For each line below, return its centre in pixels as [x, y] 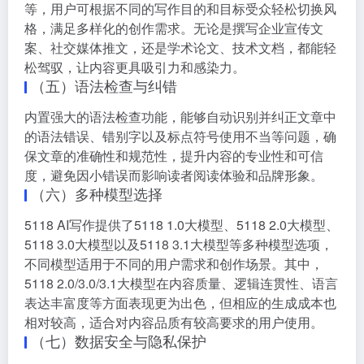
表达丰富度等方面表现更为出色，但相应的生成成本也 [180, 302]
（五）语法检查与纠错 [104, 85]
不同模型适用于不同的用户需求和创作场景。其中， [174, 263]
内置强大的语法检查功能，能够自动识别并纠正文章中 [180, 116]
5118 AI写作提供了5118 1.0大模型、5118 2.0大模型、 [182, 224]
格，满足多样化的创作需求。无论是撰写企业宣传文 [174, 28]
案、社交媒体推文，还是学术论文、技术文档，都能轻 [180, 47]
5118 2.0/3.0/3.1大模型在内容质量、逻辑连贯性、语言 [181, 283]
